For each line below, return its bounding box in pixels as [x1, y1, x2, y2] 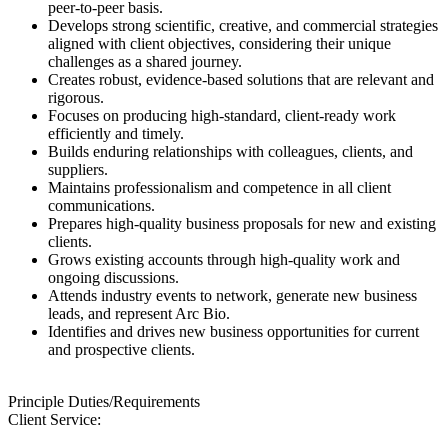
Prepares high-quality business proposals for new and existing [48, 215, 436, 233]
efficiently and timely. [48, 125, 184, 143]
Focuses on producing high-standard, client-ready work [48, 107, 396, 125]
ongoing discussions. [48, 269, 179, 287]
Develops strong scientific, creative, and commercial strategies [48, 17, 438, 35]
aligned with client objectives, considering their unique [48, 35, 391, 53]
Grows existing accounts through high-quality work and [48, 251, 400, 269]
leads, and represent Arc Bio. [48, 305, 230, 323]
